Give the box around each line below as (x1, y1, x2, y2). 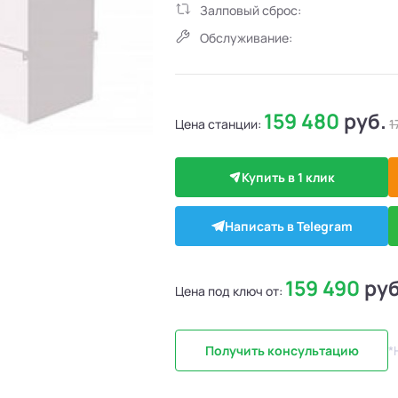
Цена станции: (175, 115, 265, 132)
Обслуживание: (200, 29, 293, 46)
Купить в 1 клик (242, 169, 336, 186)
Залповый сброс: (200, 2, 302, 19)
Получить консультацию (204, 342, 359, 359)
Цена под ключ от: (175, 283, 286, 299)
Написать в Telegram (224, 218, 353, 235)
